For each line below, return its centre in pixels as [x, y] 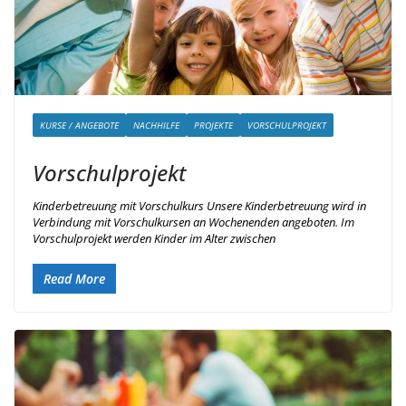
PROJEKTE [213, 125]
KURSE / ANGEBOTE [79, 125]
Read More [74, 279]
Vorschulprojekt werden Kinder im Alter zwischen [154, 238]
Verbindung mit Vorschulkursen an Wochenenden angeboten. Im [193, 222]
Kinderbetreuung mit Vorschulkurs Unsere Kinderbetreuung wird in [199, 205]
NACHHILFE [156, 125]
